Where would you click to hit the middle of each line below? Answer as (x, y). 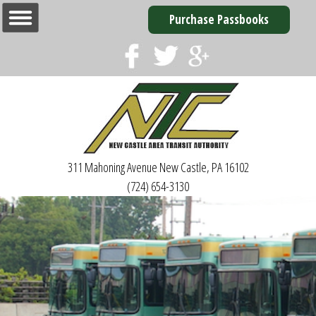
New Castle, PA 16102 (203, 167)
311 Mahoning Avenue (112, 167)
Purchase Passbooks (219, 19)
